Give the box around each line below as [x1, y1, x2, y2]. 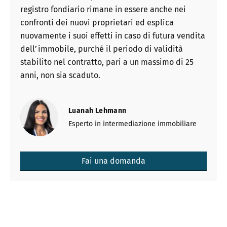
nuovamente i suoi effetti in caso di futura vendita [20, 30, 205, 41]
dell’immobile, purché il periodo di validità [20, 44, 183, 54]
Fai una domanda [82, 156, 145, 166]
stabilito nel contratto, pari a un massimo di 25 [20, 57, 194, 67]
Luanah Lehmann [68, 106, 127, 116]
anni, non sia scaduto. [20, 70, 100, 80]
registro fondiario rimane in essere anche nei [20, 4, 186, 14]
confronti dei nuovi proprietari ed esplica [20, 17, 174, 27]
